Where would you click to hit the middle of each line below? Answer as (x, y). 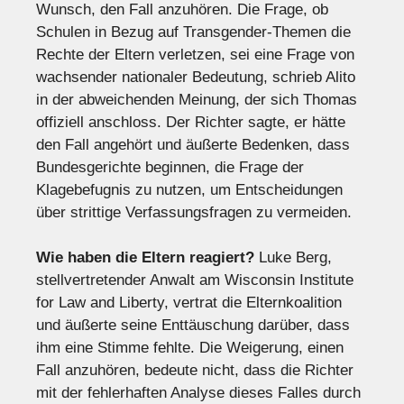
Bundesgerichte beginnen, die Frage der (170, 167)
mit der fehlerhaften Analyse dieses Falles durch (198, 393)
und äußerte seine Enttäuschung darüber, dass (193, 326)
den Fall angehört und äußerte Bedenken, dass (193, 144)
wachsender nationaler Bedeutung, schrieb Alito (196, 77)
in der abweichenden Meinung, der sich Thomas (197, 99)
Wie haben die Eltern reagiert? (145, 258)
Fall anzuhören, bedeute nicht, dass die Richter (195, 371)
